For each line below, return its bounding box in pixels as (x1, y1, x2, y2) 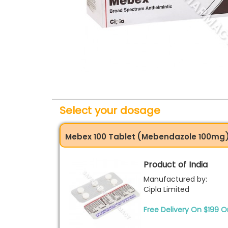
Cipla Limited (144, 184, 189, 194)
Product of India (144, 159, 208, 170)
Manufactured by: (144, 174, 207, 184)
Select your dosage (60, 103, 160, 118)
